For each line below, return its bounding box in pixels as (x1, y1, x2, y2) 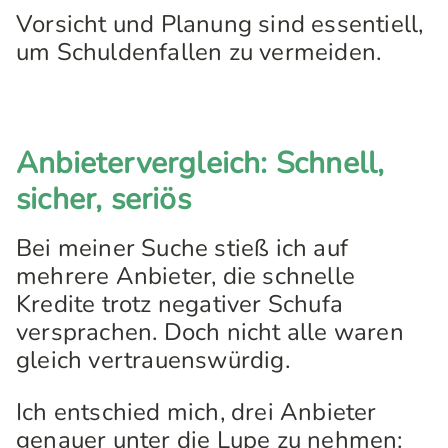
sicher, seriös (16, 179, 191, 220)
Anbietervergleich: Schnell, (16, 143, 385, 184)
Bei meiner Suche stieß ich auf (16, 232, 349, 264)
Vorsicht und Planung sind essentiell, (16, 8, 424, 40)
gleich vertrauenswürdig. (16, 344, 290, 376)
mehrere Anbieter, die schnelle (16, 260, 356, 292)
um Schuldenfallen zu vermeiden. (16, 36, 382, 68)
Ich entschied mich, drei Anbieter (16, 396, 377, 428)
